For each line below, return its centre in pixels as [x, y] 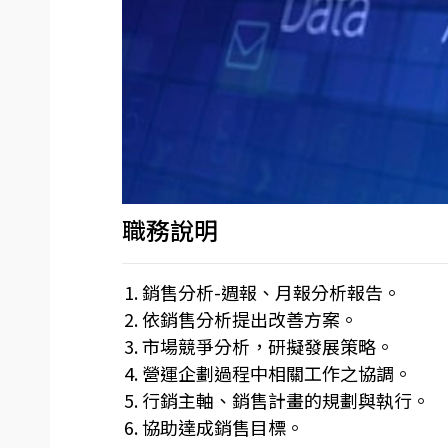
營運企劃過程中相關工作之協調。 [276, 373]
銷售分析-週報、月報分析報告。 [271, 292]
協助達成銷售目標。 [222, 427]
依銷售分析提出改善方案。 [249, 319]
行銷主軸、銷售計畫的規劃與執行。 [285, 400]
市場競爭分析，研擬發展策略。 [267, 346]
